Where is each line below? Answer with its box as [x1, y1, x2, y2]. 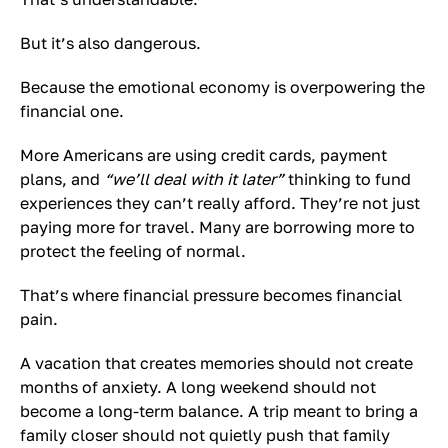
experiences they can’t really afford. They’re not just [20, 193, 420, 213]
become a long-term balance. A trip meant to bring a [20, 401, 418, 421]
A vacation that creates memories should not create [20, 353, 413, 373]
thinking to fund [284, 169, 411, 189]
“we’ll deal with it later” [104, 169, 284, 189]
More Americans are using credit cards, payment [20, 145, 387, 165]
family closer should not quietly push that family [20, 425, 390, 445]
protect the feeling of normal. [20, 241, 246, 261]
